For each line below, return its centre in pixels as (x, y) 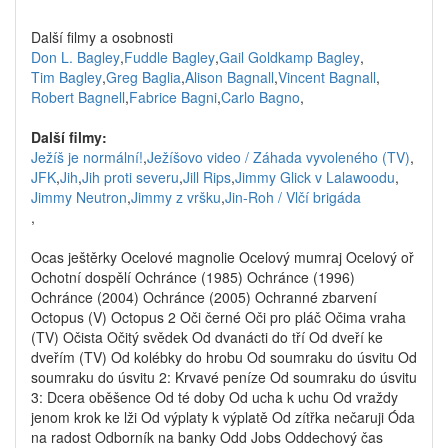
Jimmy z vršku (176, 197)
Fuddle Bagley (169, 57)
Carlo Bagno (260, 97)
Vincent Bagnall (327, 77)
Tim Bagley (66, 77)
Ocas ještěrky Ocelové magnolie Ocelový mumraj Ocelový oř (222, 257)
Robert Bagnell (78, 97)
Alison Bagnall (229, 77)
